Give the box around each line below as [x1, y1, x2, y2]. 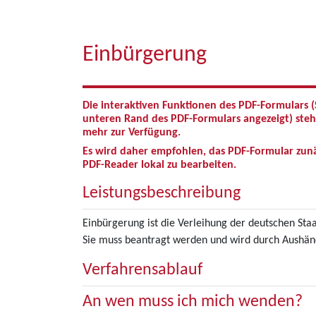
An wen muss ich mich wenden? [83, 293, 303, 310]
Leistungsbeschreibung [83, 185, 241, 202]
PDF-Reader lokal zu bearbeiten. [83, 159, 236, 171]
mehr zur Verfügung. [83, 127, 181, 138]
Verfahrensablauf [83, 262, 202, 279]
